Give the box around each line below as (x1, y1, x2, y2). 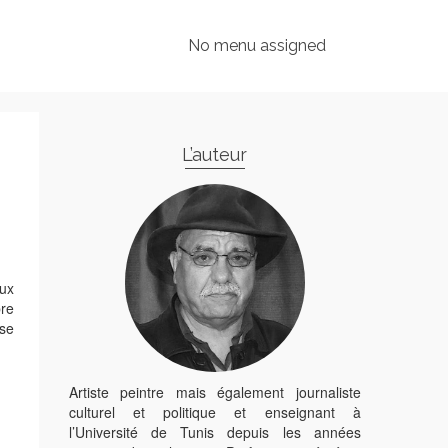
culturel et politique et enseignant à (68, 401, 361, 422)
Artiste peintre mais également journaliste (68, 381, 361, 402)
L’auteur (182, 144, 248, 165)
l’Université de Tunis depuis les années (68, 421, 361, 442)
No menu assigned (188, 36, 326, 55)
